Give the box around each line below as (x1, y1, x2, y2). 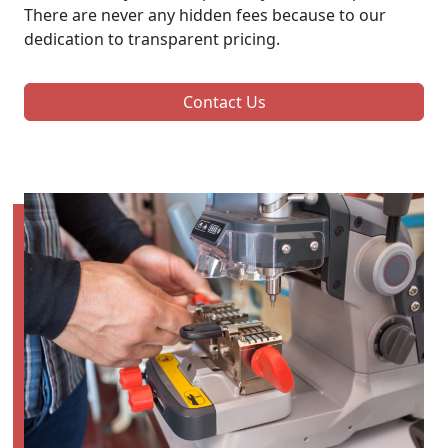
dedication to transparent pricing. (24, 27, 280, 50)
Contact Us (182, 90, 266, 113)
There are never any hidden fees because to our (24, 3, 386, 26)
